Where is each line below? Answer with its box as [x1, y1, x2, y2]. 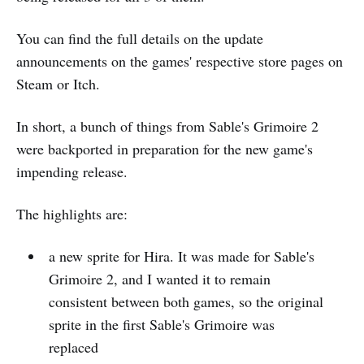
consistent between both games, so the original [48, 291, 323, 311]
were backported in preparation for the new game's [16, 138, 313, 158]
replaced [48, 336, 98, 357]
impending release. [16, 161, 128, 181]
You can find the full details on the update [16, 28, 263, 48]
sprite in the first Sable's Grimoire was [48, 314, 275, 334]
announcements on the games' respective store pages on [16, 50, 343, 71]
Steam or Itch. [16, 73, 100, 93]
